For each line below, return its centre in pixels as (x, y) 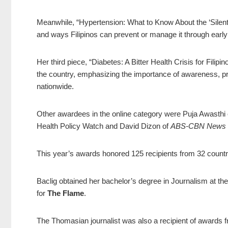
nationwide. (56, 87)
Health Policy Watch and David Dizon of (104, 126)
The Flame (66, 193)
